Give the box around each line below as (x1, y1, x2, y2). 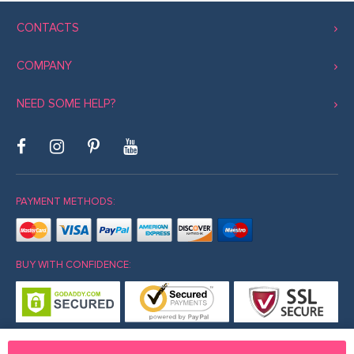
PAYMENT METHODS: (16, 194, 115, 208)
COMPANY (17, 58, 72, 73)
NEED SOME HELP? (17, 96, 115, 111)
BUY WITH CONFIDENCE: (16, 258, 131, 271)
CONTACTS (17, 20, 79, 35)
